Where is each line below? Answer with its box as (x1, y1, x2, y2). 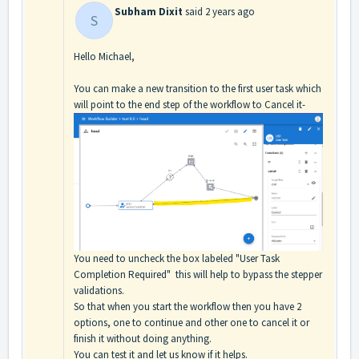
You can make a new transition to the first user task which (74, 81, 321, 95)
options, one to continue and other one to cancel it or (74, 315, 309, 329)
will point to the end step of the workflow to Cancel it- (74, 97, 305, 111)
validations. (74, 283, 124, 297)
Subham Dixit (115, 4, 183, 18)
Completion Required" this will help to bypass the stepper (74, 267, 322, 281)
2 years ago (205, 4, 255, 18)
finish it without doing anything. (74, 331, 212, 345)
